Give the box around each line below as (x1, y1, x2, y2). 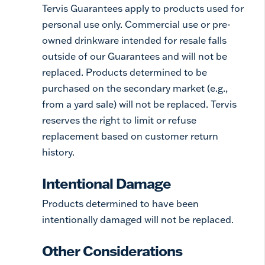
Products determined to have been (42, 198, 199, 209)
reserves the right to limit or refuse (42, 114, 196, 126)
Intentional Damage (42, 174, 171, 192)
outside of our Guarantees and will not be (42, 50, 227, 62)
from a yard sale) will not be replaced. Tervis (42, 98, 237, 110)
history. (42, 146, 75, 158)
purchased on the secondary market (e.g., (42, 82, 228, 94)
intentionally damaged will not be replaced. (42, 214, 234, 225)
